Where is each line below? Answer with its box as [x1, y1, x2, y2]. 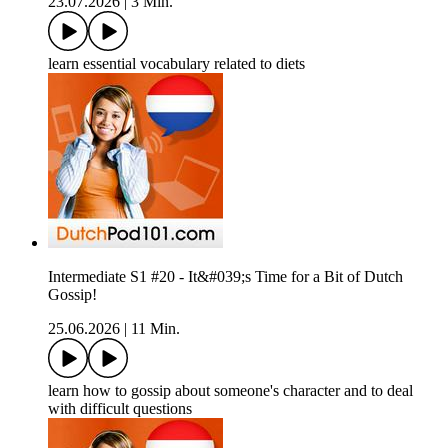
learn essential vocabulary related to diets [48, 54, 305, 72]
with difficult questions [48, 399, 192, 417]
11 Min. [131, 319, 180, 337]
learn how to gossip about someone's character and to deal [48, 381, 413, 399]
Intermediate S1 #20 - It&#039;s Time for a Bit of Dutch [48, 267, 403, 285]
